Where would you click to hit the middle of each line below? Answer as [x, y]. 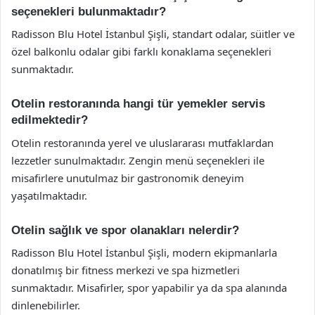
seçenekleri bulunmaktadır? [89, 11]
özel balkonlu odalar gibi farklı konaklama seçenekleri [141, 51]
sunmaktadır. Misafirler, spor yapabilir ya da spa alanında [149, 288]
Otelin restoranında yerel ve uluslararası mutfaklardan [142, 142]
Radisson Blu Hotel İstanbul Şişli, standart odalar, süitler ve [153, 34]
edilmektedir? [50, 120]
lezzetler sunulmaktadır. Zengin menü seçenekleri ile [138, 160]
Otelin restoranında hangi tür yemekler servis [138, 104]
